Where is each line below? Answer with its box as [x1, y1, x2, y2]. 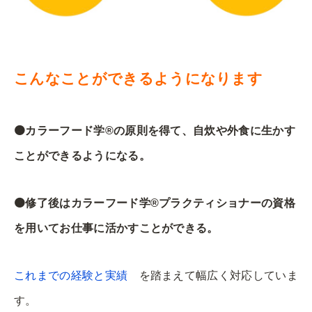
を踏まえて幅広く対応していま [127, 269, 299, 281]
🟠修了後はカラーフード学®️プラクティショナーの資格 [14, 196, 295, 209]
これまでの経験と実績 [14, 269, 128, 281]
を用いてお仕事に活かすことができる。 [14, 221, 219, 234]
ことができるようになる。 [14, 149, 150, 162]
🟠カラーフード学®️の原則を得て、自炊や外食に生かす [14, 124, 296, 136]
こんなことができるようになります [14, 70, 263, 87]
